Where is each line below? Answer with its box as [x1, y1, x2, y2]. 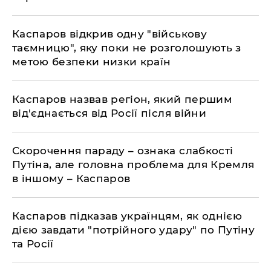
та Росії [12, 238, 54, 250]
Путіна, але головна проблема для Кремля [12, 158, 255, 171]
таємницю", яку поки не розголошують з [12, 42, 241, 54]
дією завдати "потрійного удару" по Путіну [12, 224, 255, 236]
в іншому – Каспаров [12, 172, 131, 184]
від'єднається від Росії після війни [12, 107, 206, 119]
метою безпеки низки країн [12, 56, 171, 68]
